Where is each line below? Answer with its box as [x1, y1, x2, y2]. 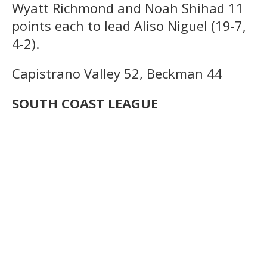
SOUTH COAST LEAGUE [12, 94, 158, 112]
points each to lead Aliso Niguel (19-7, [12, 16, 246, 35]
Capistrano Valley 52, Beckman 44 [12, 64, 222, 82]
